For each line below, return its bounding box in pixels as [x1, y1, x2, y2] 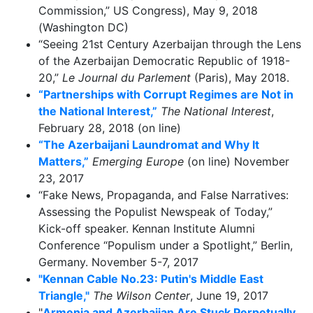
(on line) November [184, 154, 289, 168]
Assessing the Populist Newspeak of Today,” [38, 204, 272, 219]
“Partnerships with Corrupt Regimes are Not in [38, 87, 293, 101]
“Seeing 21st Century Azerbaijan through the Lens [38, 36, 301, 51]
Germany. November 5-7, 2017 [38, 254, 198, 269]
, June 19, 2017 [190, 288, 268, 303]
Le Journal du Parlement [62, 70, 191, 85]
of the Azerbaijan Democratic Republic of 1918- [38, 53, 290, 68]
